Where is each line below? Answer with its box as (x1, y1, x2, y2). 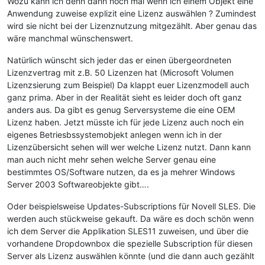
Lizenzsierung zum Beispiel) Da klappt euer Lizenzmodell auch (7, 79, 249, 90)
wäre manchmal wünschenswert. (7, 33, 133, 43)
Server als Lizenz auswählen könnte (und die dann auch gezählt (7, 250, 254, 261)
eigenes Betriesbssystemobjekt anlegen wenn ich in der (7, 129, 222, 140)
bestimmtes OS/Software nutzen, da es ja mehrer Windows (7, 166, 235, 177)
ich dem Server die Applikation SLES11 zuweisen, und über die (7, 225, 248, 236)
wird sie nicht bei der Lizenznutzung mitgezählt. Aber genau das (7, 20, 257, 31)
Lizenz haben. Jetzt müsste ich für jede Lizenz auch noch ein (7, 117, 244, 127)
